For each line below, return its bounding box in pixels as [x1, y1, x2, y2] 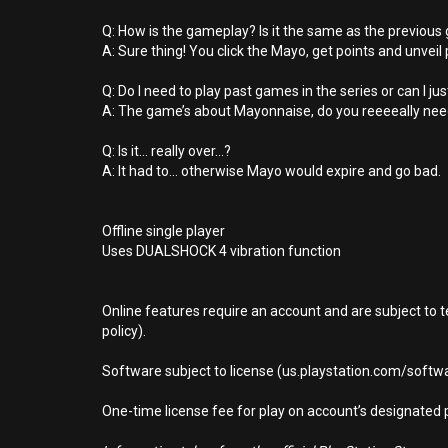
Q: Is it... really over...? [102, 143, 231, 159]
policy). [102, 323, 146, 339]
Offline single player [102, 223, 225, 239]
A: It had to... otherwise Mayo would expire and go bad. [102, 163, 441, 179]
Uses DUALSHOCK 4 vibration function [102, 243, 341, 259]
